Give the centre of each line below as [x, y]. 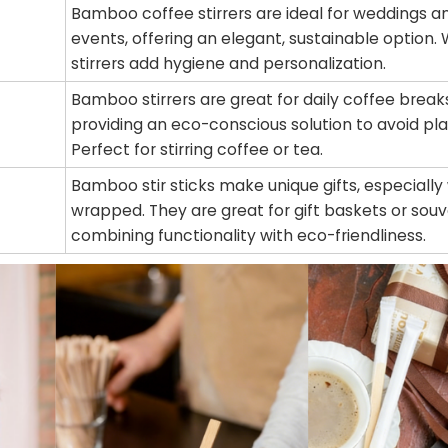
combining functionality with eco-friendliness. [249, 236]
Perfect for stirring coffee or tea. [197, 150]
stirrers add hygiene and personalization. [229, 64]
